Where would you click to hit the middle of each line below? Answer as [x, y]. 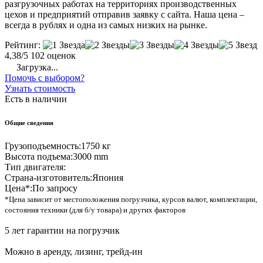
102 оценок [53, 56]
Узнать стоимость [40, 89]
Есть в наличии [36, 99]
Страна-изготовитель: [48, 178]
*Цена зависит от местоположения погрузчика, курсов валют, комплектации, [131, 200]
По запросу [55, 188]
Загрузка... [36, 68]
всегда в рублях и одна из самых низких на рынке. [106, 25]
